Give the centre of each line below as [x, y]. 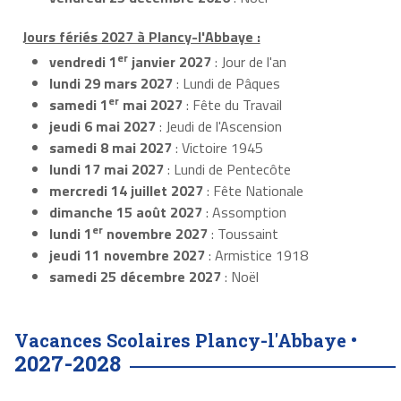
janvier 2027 [170, 62]
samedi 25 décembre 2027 [135, 277]
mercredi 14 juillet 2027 [126, 191]
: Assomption [244, 213]
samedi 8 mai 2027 [111, 148]
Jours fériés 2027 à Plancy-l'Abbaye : [141, 37]
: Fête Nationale [253, 191]
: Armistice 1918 [256, 256]
